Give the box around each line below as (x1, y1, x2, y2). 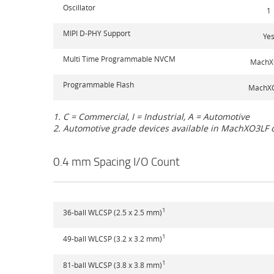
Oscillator (63, 2, 95, 12)
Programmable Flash (63, 79, 134, 89)
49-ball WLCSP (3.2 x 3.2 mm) (63, 234, 162, 244)
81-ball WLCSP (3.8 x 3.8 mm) (63, 260, 162, 270)
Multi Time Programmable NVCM (63, 53, 176, 64)
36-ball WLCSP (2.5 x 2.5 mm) (63, 207, 162, 218)
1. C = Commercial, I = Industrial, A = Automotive (53, 111, 250, 123)
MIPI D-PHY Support (63, 28, 130, 38)
